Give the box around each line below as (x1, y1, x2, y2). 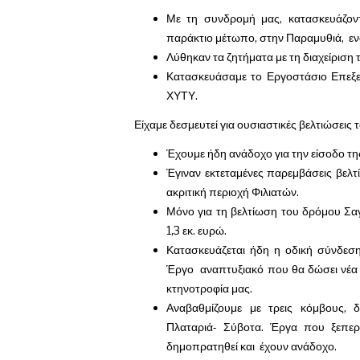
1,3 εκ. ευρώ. (166, 223, 229, 237)
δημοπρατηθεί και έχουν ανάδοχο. (166, 339, 337, 353)
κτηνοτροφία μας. (166, 281, 255, 295)
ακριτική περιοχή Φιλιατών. (166, 185, 299, 198)
